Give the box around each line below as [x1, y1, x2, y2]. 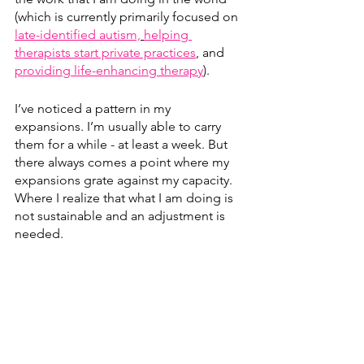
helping [144, 26, 192, 42]
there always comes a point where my [15, 154, 232, 170]
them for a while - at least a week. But [15, 136, 231, 152]
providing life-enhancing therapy [15, 62, 203, 78]
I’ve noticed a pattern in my [15, 100, 174, 116]
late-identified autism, [15, 26, 141, 42]
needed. [15, 225, 63, 241]
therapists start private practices [15, 44, 196, 60]
